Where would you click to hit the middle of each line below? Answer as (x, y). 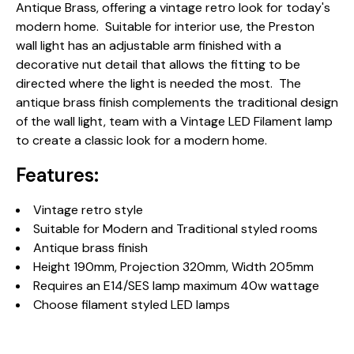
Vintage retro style (88, 210)
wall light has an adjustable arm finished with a (149, 45)
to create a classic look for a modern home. (141, 140)
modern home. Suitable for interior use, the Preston (165, 26)
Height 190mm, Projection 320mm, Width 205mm (173, 267)
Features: (57, 175)
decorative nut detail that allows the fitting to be (158, 64)
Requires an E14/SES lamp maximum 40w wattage (176, 286)
